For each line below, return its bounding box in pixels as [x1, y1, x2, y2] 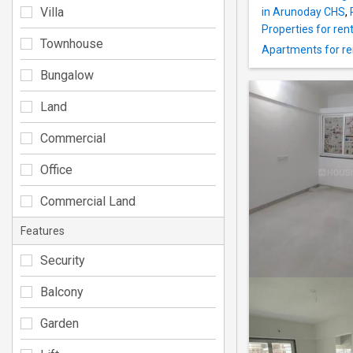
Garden [40, 315, 79, 331]
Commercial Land [40, 193, 136, 209]
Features [20, 224, 65, 237]
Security [40, 252, 85, 268]
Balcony [40, 284, 84, 299]
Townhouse [40, 35, 103, 51]
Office [40, 162, 72, 177]
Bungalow [40, 67, 94, 83]
